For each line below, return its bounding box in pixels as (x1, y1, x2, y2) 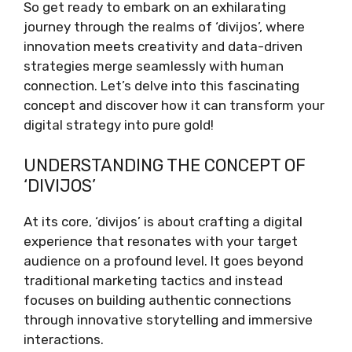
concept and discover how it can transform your (24, 97, 324, 113)
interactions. (24, 331, 104, 347)
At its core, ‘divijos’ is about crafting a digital (24, 213, 302, 229)
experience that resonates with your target (24, 233, 298, 249)
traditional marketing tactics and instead (24, 272, 283, 288)
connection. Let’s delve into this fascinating (24, 78, 299, 93)
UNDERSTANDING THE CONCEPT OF (24, 154, 306, 176)
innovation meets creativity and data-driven (24, 38, 302, 54)
